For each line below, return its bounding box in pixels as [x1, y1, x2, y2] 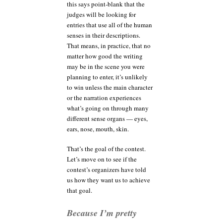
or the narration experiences [67, 93, 141, 102]
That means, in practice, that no [67, 41, 151, 50]
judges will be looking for [67, 9, 136, 19]
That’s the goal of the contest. [67, 144, 146, 154]
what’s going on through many [67, 103, 149, 112]
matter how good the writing [67, 51, 143, 60]
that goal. [67, 186, 92, 195]
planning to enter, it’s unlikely [67, 72, 148, 81]
